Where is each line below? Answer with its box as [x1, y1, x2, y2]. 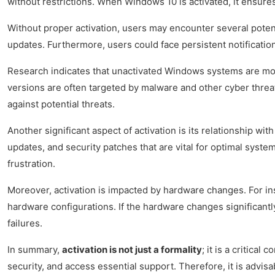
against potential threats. [7, 98, 115, 110]
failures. [7, 217, 42, 229]
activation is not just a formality [62, 243, 202, 255]
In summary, [7, 243, 62, 255]
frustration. [7, 157, 55, 169]
